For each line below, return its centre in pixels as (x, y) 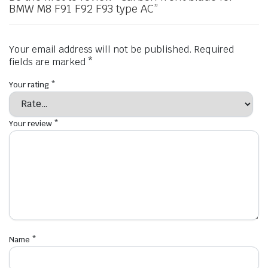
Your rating (30, 84)
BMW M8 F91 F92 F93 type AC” (84, 8)
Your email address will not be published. (100, 49)
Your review (31, 123)
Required (214, 49)
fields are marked (48, 62)
